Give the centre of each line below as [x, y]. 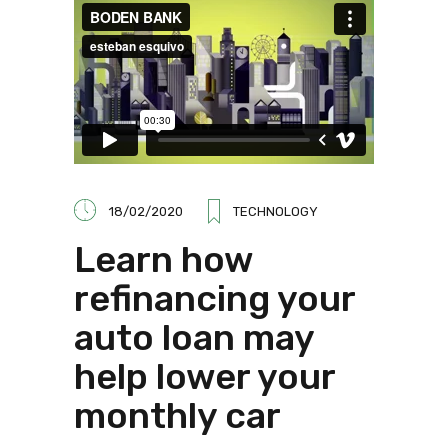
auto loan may [194, 337]
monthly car [177, 415]
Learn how [163, 259]
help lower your [204, 376]
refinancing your [214, 298]
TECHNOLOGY [275, 211]
